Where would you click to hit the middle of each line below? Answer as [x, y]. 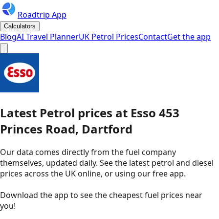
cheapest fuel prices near [156, 195]
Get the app [189, 37]
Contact [153, 37]
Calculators [20, 26]
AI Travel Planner [48, 37]
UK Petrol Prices [109, 37]
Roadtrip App [42, 15]
